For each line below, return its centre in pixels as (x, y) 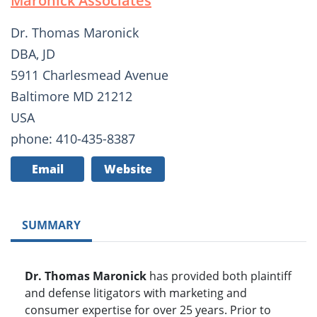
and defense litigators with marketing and (136, 293)
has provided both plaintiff (219, 276)
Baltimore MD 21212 (71, 97)
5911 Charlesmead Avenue (90, 75)
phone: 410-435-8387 (73, 139)
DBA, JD (33, 54)
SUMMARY (51, 225)
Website (128, 169)
